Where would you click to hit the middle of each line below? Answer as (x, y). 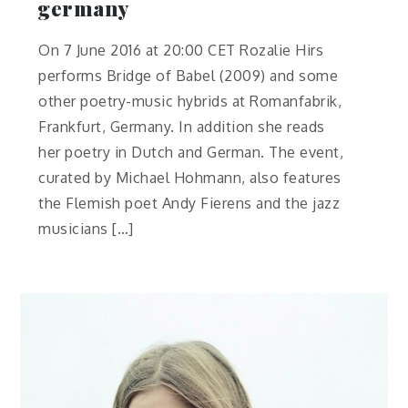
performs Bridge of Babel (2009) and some (189, 75)
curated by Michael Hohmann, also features (190, 177)
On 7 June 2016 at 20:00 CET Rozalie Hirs (181, 50)
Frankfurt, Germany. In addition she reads (182, 126)
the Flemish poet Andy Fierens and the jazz (189, 203)
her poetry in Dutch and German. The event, (191, 152)
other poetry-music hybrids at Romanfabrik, (190, 101)
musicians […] (86, 228)
